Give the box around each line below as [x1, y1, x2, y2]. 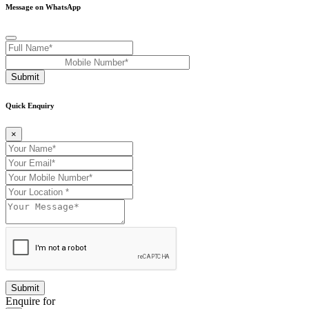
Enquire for [6, 295, 55, 308]
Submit [11, 72, 39, 83]
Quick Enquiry [6, 101, 54, 110]
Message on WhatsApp [6, 3, 81, 12]
